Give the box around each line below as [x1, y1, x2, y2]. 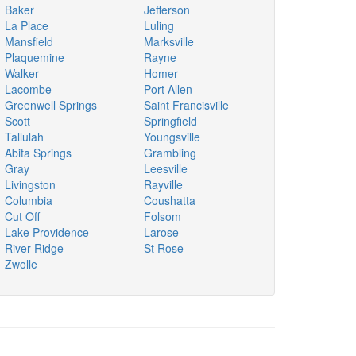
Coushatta [144, 192, 195, 208]
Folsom [144, 208, 181, 224]
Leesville [144, 161, 188, 176]
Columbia [5, 192, 52, 208]
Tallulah [5, 129, 44, 145]
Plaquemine [5, 49, 64, 65]
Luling [144, 17, 174, 33]
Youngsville [144, 129, 200, 145]
